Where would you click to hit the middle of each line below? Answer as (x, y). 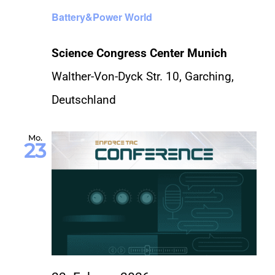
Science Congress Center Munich (139, 53)
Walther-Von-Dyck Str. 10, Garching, (143, 76)
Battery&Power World (102, 17)
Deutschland (84, 99)
